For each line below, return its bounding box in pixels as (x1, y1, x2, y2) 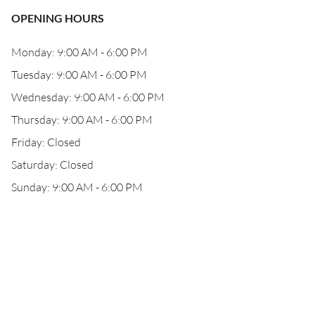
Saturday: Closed (11, 157, 94, 172)
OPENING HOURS (11, 11, 104, 25)
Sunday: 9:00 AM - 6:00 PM (11, 180, 143, 194)
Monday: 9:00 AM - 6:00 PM (11, 45, 148, 59)
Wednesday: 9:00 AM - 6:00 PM (11, 90, 165, 104)
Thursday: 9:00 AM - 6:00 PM (11, 112, 153, 127)
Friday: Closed (11, 135, 81, 149)
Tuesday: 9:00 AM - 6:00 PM (11, 67, 147, 82)
